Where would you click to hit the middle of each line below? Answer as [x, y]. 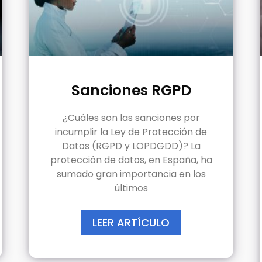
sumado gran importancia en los [131, 174]
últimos [131, 188]
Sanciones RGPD [131, 90]
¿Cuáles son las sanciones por [131, 118]
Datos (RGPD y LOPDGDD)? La [131, 146]
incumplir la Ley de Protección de [131, 132]
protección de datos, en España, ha [131, 160]
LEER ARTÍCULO [131, 222]
